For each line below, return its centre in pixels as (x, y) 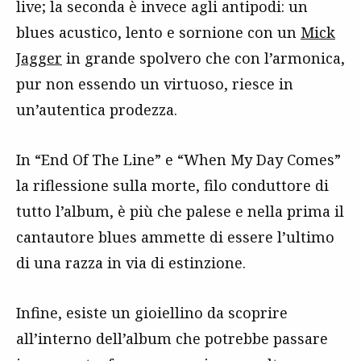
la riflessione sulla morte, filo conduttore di (172, 185)
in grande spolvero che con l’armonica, (203, 58)
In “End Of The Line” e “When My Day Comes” (178, 160)
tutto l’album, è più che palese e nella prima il (180, 211)
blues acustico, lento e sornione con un (158, 32)
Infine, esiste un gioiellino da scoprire (152, 313)
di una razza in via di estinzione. (131, 263)
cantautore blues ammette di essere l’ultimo (175, 237)
